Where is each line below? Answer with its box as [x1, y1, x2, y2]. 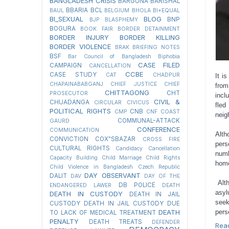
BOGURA [50, 25, 76, 32]
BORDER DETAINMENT [117, 26, 180, 32]
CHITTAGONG [105, 88, 149, 97]
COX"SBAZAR [95, 135, 136, 143]
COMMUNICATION [50, 127, 99, 133]
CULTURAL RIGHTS [50, 145, 110, 152]
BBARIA [66, 7, 88, 14]
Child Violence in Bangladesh [50, 164, 133, 170]
